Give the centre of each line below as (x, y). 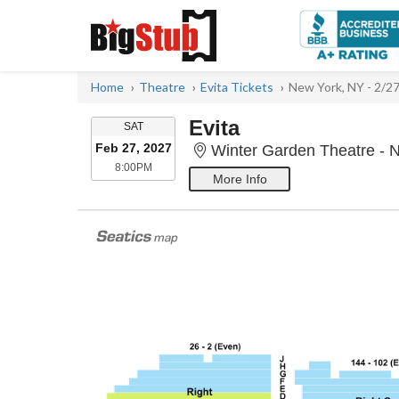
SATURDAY (171, 126)
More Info (240, 179)
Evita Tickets (237, 87)
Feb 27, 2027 (133, 148)
